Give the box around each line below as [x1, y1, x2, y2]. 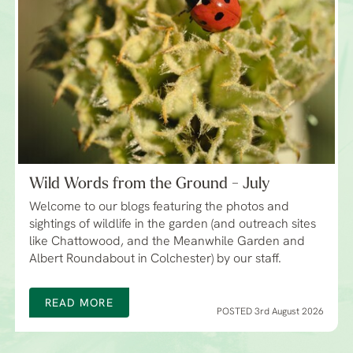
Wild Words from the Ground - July [28, 176, 269, 193]
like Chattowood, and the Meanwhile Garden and [28, 236, 305, 249]
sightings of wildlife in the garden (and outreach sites [28, 218, 316, 232]
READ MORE [44, 298, 113, 310]
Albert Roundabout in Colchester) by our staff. [28, 253, 281, 266]
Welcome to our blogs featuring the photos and [28, 201, 289, 214]
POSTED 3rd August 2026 [217, 307, 325, 318]
